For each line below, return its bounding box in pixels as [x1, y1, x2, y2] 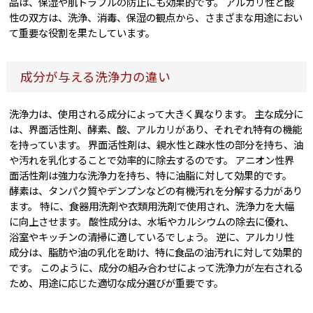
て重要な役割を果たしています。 [9, 25, 156, 41]
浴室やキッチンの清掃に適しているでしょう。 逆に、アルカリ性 [9, 229, 295, 245]
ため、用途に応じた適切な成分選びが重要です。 [9, 275, 224, 291]
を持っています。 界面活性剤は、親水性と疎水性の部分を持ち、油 [9, 137, 304, 152]
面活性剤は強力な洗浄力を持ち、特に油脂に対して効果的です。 [9, 168, 293, 183]
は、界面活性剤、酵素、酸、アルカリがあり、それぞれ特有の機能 [9, 122, 303, 137]
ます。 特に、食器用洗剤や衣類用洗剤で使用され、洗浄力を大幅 [9, 198, 295, 214]
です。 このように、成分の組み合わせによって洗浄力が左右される [9, 260, 304, 275]
